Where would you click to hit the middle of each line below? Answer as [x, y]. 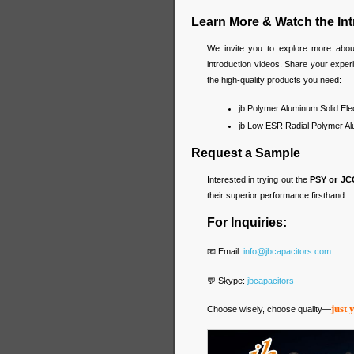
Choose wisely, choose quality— [269, 309]
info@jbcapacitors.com [287, 252]
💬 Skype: [227, 281]
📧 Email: [225, 252]
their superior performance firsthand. [277, 196]
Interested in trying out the [259, 180]
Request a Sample [246, 153]
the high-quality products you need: [274, 80]
